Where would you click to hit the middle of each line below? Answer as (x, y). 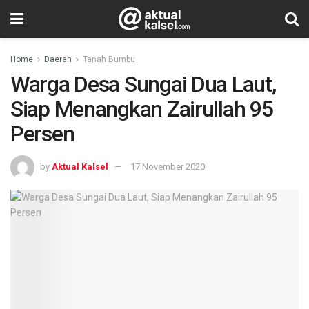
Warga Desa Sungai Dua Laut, (143, 84)
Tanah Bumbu (109, 59)
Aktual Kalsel (80, 166)
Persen (42, 134)
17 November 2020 (168, 166)
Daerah (58, 59)
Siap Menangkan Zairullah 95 (142, 109)
